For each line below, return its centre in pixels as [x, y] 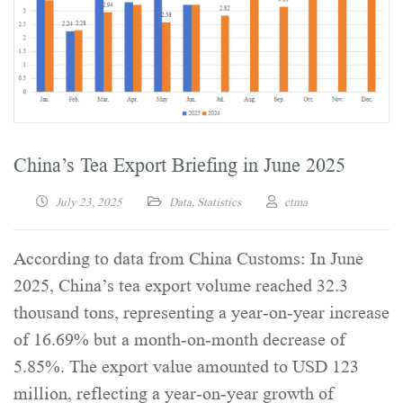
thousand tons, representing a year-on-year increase [201, 313]
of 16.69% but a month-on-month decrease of [179, 340]
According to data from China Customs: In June [188, 259]
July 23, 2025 [89, 201]
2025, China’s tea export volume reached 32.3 [181, 286]
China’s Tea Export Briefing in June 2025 [179, 165]
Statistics [219, 201]
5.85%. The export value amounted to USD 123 [186, 367]
